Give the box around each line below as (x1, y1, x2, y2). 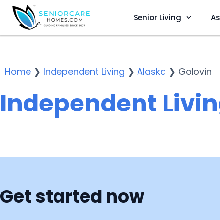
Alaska (137, 65, 166, 78)
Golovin (178, 65, 212, 78)
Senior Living (133, 12, 181, 23)
